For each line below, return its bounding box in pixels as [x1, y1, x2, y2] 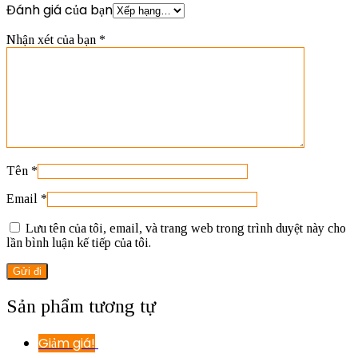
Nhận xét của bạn [6, 33, 99, 47]
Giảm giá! [38, 334, 95, 353]
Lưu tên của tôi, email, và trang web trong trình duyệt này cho [26, 221, 346, 236]
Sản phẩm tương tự [6, 296, 156, 317]
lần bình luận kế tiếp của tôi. [6, 236, 151, 250]
